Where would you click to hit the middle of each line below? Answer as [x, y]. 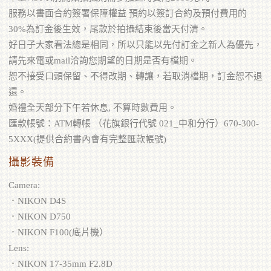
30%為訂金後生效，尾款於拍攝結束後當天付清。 [108, 29]
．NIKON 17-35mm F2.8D [60, 264]
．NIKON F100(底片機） [58, 233]
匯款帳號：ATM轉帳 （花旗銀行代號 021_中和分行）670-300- [134, 124]
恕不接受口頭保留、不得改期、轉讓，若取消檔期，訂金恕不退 [135, 77]
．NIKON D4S [37, 201]
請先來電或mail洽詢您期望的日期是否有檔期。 [103, 61]
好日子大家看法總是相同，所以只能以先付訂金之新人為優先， [135, 45]
